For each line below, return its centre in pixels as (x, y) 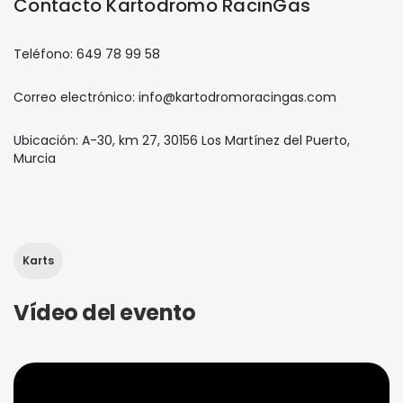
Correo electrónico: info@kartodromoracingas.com (175, 97)
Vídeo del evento (105, 313)
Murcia (35, 158)
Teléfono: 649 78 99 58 (87, 54)
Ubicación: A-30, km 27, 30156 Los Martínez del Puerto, (182, 140)
